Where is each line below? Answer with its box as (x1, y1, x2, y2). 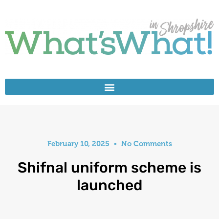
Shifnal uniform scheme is (18, 159, 201, 176)
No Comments (121, 139, 172, 148)
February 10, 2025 (47, 139, 109, 148)
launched (77, 176, 142, 194)
